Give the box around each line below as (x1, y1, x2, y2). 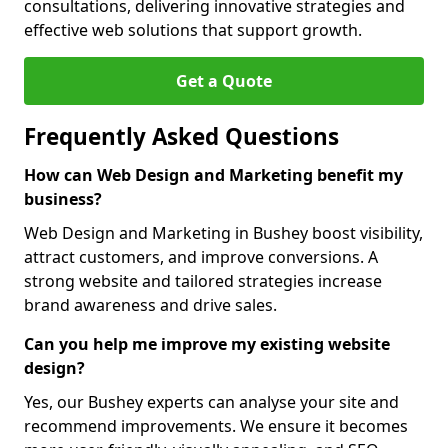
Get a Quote (176, 70, 272, 92)
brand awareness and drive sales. (24, 294, 277, 316)
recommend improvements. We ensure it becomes (24, 415, 408, 437)
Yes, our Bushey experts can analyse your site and (24, 391, 399, 413)
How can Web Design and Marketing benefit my (24, 164, 403, 186)
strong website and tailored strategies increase (24, 270, 382, 292)
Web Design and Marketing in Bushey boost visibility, (24, 222, 423, 244)
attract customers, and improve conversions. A (24, 246, 378, 268)
